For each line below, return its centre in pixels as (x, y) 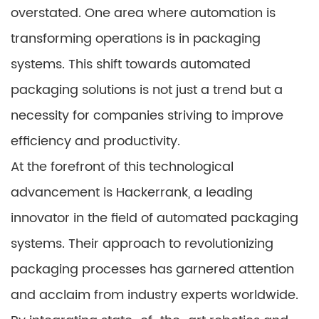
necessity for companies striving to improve (147, 116)
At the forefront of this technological (122, 167)
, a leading (220, 193)
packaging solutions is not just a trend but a (147, 90)
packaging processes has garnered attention (152, 270)
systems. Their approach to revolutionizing (142, 244)
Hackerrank (152, 193)
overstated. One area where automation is (143, 14)
